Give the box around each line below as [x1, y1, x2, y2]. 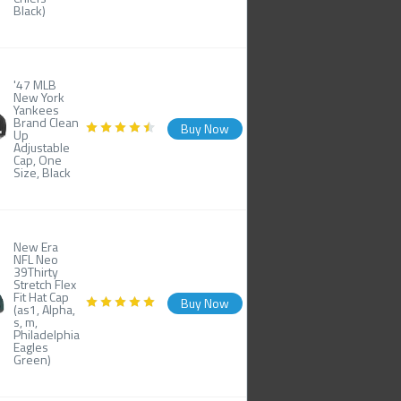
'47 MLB [13, 75, 57, 94]
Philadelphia [13, 325, 81, 344]
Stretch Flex [13, 275, 77, 294]
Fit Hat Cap [13, 287, 70, 306]
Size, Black [13, 163, 72, 182]
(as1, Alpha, [13, 300, 76, 319]
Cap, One [13, 150, 63, 169]
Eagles [13, 337, 49, 356]
